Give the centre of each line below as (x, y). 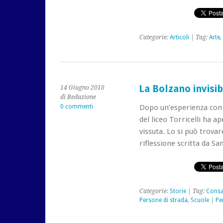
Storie (178, 191)
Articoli (179, 37)
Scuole (200, 200)
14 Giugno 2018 (82, 88)
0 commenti (77, 107)
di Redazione (78, 97)
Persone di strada (163, 200)
